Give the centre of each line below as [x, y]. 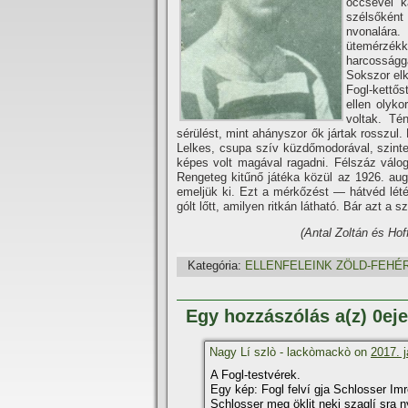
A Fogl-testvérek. [255, 375]
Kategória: [214, 266]
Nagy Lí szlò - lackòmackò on [290, 352]
